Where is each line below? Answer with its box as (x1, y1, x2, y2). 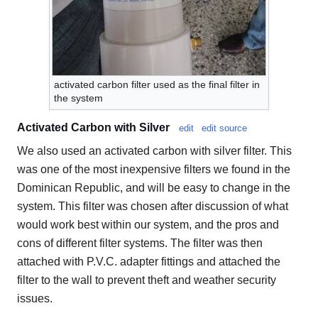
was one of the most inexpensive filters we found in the (17, 163, 290, 176)
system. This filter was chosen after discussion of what (17, 200, 288, 213)
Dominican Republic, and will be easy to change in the (17, 182, 290, 194)
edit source (202, 123, 247, 134)
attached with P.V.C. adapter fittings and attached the (17, 256, 280, 268)
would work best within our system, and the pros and (17, 219, 279, 231)
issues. (17, 292, 53, 305)
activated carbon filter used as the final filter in (54, 79, 260, 91)
